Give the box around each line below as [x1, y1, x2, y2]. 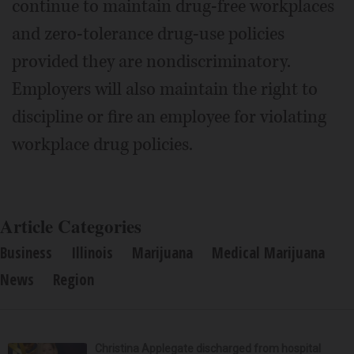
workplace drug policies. [12, 132, 193, 156]
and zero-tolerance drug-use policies [12, 21, 284, 46]
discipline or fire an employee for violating [12, 104, 326, 129]
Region [53, 269, 94, 290]
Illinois [71, 242, 113, 263]
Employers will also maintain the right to [12, 77, 318, 101]
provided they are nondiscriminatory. [12, 49, 291, 73]
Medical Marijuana [212, 242, 325, 263]
